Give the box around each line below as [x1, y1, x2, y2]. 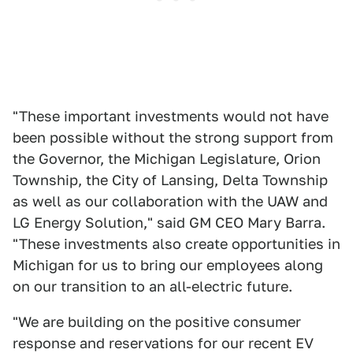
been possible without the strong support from [13, 128, 333, 146]
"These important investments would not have [13, 107, 329, 124]
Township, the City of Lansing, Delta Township [13, 171, 328, 188]
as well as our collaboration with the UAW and [13, 192, 328, 210]
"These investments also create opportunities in [13, 235, 340, 252]
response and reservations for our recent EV [13, 334, 314, 351]
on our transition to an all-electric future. [13, 277, 292, 295]
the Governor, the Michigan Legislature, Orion [13, 150, 321, 167]
